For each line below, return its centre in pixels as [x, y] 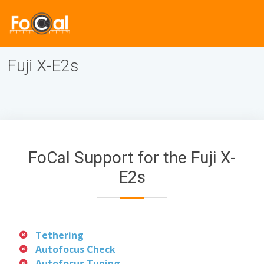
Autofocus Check [75, 249]
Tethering [60, 235]
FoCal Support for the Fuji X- [132, 158]
